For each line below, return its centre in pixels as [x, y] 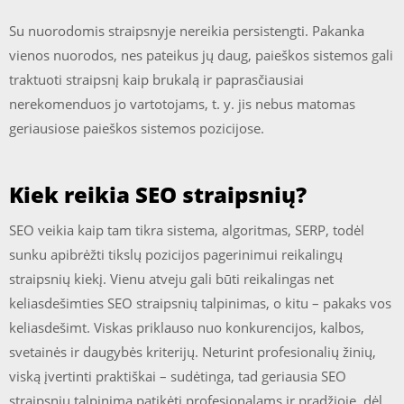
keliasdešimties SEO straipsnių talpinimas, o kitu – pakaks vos [200, 303]
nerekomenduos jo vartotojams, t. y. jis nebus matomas [182, 104]
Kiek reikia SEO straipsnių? [158, 194]
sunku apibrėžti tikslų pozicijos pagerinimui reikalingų [176, 254]
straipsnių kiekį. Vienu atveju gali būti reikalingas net [171, 278]
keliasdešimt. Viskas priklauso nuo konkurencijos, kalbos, [187, 327]
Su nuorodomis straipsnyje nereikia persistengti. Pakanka [187, 31]
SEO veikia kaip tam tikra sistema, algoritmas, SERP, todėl [187, 230]
